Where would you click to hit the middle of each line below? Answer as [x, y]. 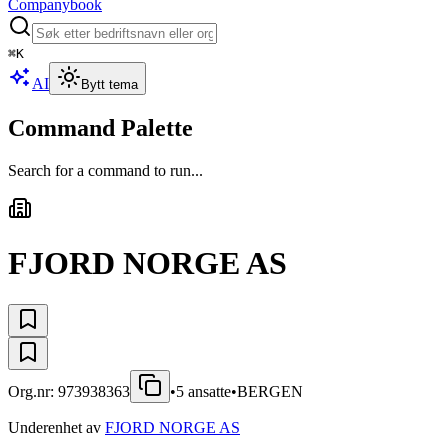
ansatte [207, 391]
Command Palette [100, 127]
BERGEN [270, 391]
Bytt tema [109, 84]
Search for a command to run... [105, 170]
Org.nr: [33, 391]
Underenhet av [54, 427]
